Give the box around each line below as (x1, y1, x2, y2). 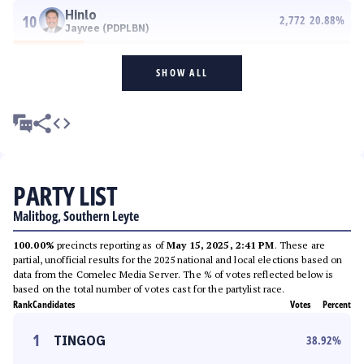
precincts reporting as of (54, 239, 167, 251)
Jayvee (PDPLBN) (65, 22, 149, 34)
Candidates (32, 297, 75, 311)
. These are (274, 239, 325, 251)
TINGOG (54, 332, 106, 349)
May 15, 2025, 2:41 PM (167, 239, 275, 251)
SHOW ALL (156, 66, 208, 80)
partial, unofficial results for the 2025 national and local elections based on (13, 253, 343, 266)
